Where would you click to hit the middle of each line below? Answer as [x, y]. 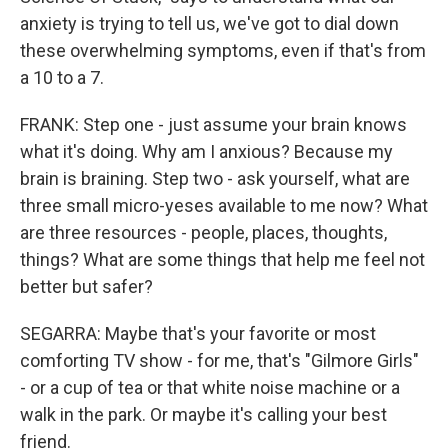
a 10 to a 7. [62, 77]
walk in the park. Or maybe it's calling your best [203, 414]
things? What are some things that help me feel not [222, 259]
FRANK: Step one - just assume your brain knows [213, 124]
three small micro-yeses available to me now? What [224, 205]
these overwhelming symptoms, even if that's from [223, 50]
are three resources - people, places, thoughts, [203, 232]
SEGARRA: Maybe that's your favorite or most [198, 333]
